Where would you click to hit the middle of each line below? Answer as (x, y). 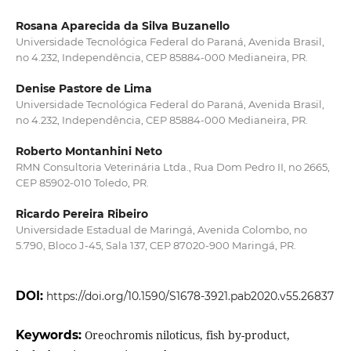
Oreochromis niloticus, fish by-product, (187, 335)
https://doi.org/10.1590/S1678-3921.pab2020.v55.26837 (190, 297)
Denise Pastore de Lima (83, 89)
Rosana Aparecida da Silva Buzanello (122, 26)
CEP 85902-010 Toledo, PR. (82, 183)
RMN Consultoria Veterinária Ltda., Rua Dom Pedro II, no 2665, (172, 167)
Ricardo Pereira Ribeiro (81, 214)
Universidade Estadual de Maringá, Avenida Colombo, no (161, 230)
